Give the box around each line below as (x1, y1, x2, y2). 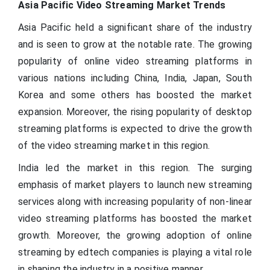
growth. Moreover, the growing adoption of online (18, 230, 252, 242)
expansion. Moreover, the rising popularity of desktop (18, 106, 252, 118)
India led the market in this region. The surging (18, 162, 252, 174)
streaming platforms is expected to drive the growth (18, 123, 252, 135)
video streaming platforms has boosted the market (18, 213, 252, 225)
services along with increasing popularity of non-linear (18, 196, 252, 208)
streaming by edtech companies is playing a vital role (18, 246, 252, 259)
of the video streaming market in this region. (18, 140, 213, 152)
